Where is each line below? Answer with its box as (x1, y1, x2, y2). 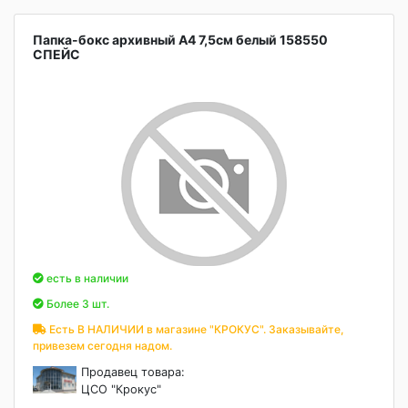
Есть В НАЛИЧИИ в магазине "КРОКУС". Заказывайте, (46, 322, 343, 336)
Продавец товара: (81, 365, 186, 379)
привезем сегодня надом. (33, 339, 172, 352)
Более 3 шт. (44, 297, 109, 311)
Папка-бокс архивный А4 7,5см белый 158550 (33, 32, 328, 47)
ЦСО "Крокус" (81, 382, 162, 396)
